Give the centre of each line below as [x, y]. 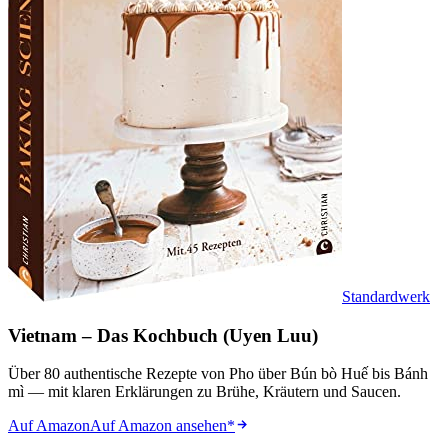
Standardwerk [386, 296]
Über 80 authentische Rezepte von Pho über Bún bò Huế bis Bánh [218, 374]
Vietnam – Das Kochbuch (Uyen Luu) [163, 335]
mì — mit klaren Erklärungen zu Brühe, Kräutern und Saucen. [204, 392]
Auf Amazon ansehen [158, 426]
